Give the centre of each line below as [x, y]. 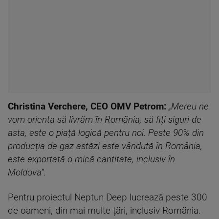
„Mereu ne [189, 107]
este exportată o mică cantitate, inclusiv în [91, 159]
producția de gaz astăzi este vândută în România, [105, 146]
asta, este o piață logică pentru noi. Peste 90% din [106, 133]
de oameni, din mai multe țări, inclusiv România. [104, 211]
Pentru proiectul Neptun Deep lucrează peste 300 [108, 197]
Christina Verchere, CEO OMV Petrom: [88, 107]
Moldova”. [27, 173]
